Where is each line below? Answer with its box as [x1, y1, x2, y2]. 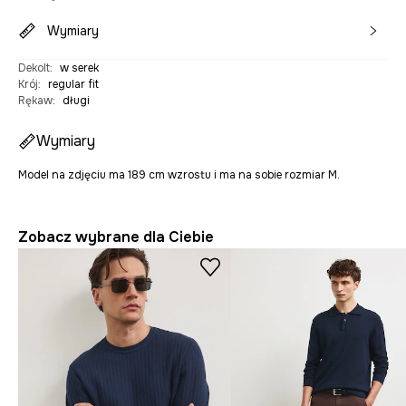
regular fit [48, 76, 99, 92]
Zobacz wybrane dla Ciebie [18, 227, 214, 246]
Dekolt [18, 60, 50, 75]
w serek [60, 60, 99, 75]
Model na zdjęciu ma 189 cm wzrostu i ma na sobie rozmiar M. [18, 167, 340, 182]
